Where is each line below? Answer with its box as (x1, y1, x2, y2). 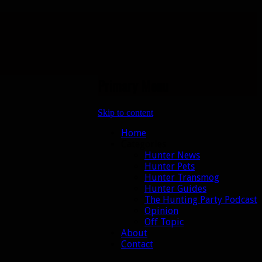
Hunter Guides (144, 182, 206, 194)
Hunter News (144, 149, 200, 161)
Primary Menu (98, 74, 168, 96)
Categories (121, 138, 166, 150)
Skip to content (98, 107, 153, 118)
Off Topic (144, 216, 184, 227)
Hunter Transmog (144, 171, 219, 183)
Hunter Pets (144, 160, 195, 172)
